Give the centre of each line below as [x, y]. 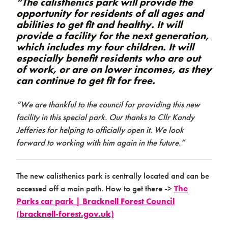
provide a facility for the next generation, [113, 35]
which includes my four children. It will [105, 47]
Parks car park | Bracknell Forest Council [95, 201]
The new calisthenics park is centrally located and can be [113, 175]
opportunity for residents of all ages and [110, 13]
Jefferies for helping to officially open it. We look [100, 130]
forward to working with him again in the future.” [101, 142]
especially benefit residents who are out [108, 58]
